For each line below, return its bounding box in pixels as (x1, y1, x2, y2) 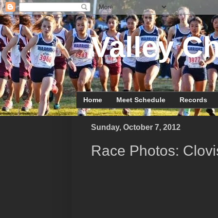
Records (180, 96, 207, 104)
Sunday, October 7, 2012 (91, 123, 181, 131)
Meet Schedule (116, 96, 165, 104)
